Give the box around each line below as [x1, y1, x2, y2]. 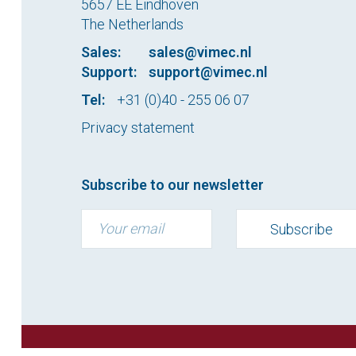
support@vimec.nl [149, 63, 268, 80]
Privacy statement [81, 118, 195, 136]
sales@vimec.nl [149, 43, 252, 60]
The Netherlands [81, 15, 184, 33]
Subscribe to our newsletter [81, 176, 264, 193]
